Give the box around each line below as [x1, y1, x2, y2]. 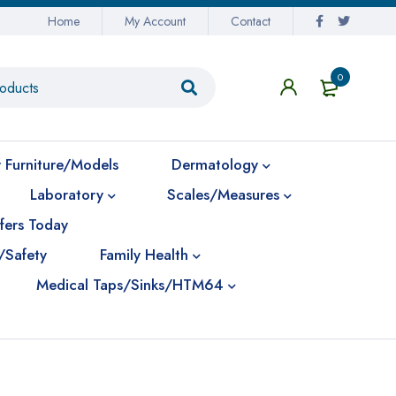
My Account [125, 12, 186, 30]
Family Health [100, 244, 188, 265]
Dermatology [171, 154, 258, 175]
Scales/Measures [167, 184, 279, 205]
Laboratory [30, 184, 103, 205]
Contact [231, 12, 270, 30]
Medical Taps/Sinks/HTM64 [36, 274, 224, 295]
